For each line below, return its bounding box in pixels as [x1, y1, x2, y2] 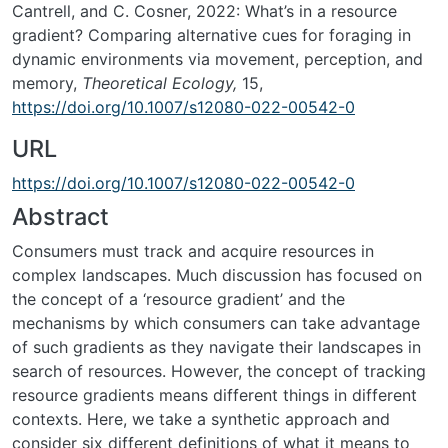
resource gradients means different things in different [12, 385, 417, 405]
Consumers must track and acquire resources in [12, 241, 374, 261]
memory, [12, 73, 82, 93]
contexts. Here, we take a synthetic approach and [12, 409, 390, 429]
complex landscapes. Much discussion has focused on [12, 265, 422, 285]
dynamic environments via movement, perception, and [12, 49, 423, 69]
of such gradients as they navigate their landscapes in [12, 337, 421, 357]
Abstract [12, 202, 109, 231]
